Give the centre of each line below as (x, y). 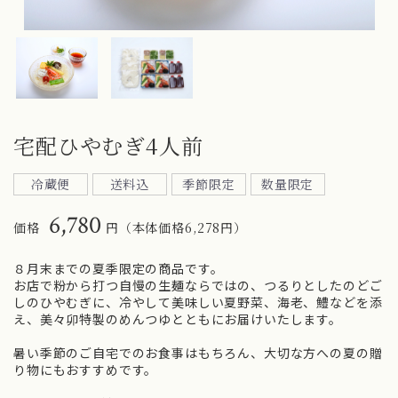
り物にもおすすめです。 (86, 370)
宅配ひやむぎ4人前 (108, 146)
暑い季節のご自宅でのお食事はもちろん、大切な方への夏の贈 (198, 353)
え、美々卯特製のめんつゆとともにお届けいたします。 (178, 319)
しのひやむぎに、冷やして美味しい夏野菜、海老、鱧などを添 (198, 302)
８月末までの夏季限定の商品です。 (119, 269)
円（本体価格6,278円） (176, 228)
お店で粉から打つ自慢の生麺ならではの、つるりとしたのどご (198, 286)
